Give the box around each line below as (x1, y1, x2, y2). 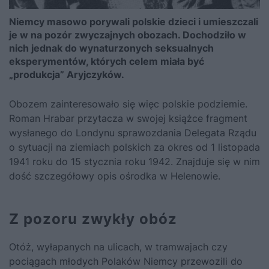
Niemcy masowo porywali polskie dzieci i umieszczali (9, 16, 258, 28)
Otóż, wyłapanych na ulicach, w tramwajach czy (9, 241, 228, 253)
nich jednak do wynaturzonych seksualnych (9, 42, 214, 55)
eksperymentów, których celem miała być (9, 55, 204, 68)
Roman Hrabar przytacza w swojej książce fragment (9, 112, 247, 125)
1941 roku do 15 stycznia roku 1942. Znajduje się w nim (9, 156, 260, 168)
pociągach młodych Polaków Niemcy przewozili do (9, 255, 243, 268)
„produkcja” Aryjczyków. (9, 68, 124, 81)
